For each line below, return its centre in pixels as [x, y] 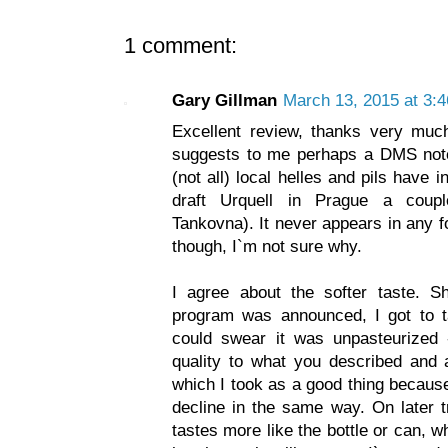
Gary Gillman [224, 100]
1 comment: [180, 45]
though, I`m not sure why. [267, 246]
